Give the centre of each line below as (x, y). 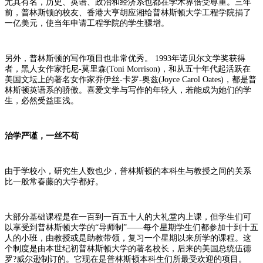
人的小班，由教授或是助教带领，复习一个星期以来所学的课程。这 (128, 238)
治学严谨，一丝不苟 (42, 136)
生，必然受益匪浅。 (42, 100)
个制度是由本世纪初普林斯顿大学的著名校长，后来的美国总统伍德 (128, 248)
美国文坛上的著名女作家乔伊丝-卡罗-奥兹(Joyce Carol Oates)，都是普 (131, 79)
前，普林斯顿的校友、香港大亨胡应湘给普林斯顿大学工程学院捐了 (128, 12)
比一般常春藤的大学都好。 (54, 181)
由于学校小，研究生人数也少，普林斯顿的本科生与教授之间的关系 (128, 171)
